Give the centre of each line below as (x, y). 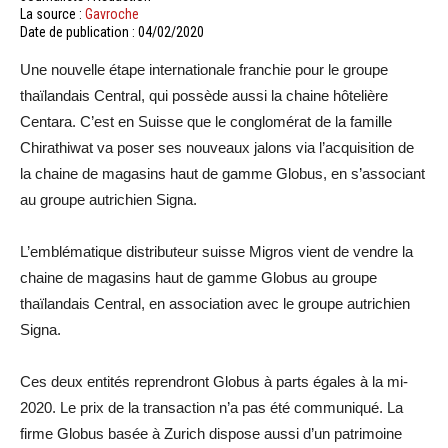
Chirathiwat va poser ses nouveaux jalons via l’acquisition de (217, 147)
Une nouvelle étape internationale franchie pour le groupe (204, 69)
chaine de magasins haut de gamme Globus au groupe (198, 277)
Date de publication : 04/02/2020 (112, 32)
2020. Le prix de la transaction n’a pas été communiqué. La (211, 407)
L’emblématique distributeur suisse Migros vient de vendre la (216, 251)
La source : (52, 14)
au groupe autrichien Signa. (108, 199)
